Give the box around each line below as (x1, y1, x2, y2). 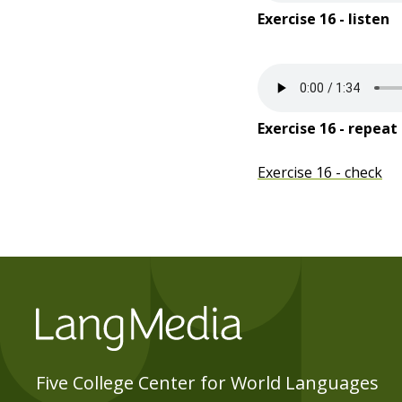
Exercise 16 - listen (258, 9, 389, 29)
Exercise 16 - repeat (258, 118, 398, 138)
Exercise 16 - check (258, 162, 382, 182)
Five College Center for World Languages (36, 371, 379, 395)
